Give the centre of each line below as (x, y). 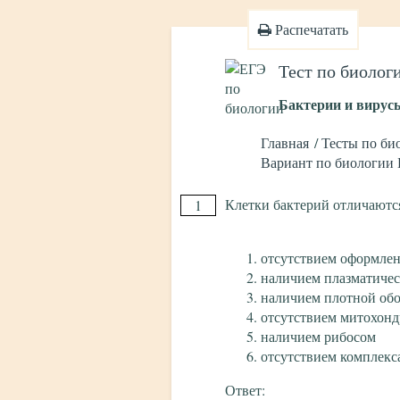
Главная (285, 143)
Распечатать (310, 29)
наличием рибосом (318, 337)
